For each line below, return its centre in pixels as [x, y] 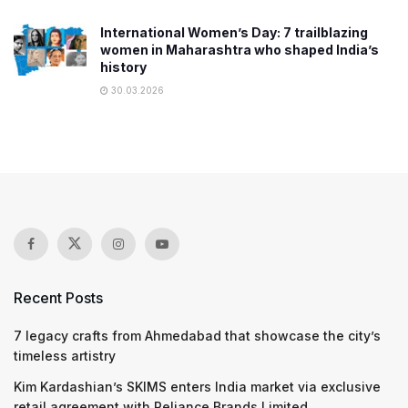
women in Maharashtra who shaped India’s [240, 49]
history [123, 66]
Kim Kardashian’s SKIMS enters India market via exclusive [197, 386]
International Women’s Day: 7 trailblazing [234, 32]
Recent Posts [58, 297]
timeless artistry [65, 355]
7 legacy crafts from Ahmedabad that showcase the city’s [197, 335]
